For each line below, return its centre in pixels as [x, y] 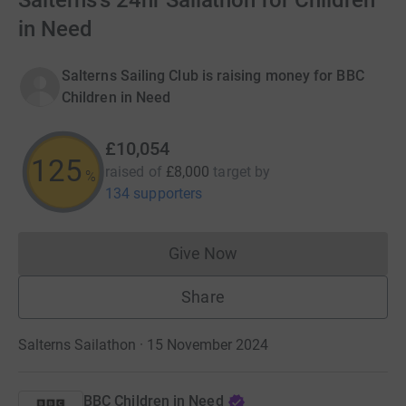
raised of [134, 172]
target [232, 172]
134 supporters [154, 193]
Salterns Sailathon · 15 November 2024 [143, 345]
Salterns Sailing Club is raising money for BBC [213, 76]
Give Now [203, 253]
